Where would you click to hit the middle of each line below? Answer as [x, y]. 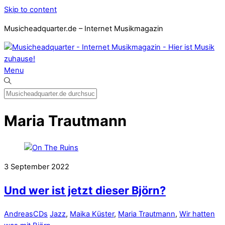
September [30, 166]
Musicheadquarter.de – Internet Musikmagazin [84, 28]
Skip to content [30, 10]
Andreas [19, 214]
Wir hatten [197, 214]
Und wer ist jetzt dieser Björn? [85, 191]
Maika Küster [92, 214]
